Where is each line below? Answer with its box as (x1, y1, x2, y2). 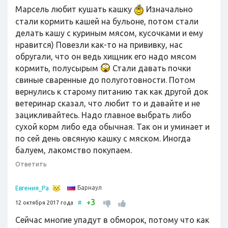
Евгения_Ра (15, 185, 49, 191)
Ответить (15, 160, 47, 167)
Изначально (144, 5, 193, 14)
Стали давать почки (110, 64, 191, 73)
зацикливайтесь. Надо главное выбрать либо (15, 110, 191, 120)
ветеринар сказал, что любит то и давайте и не (15, 99, 200, 108)
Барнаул (77, 184, 102, 191)
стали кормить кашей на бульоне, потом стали (15, 17, 198, 26)
